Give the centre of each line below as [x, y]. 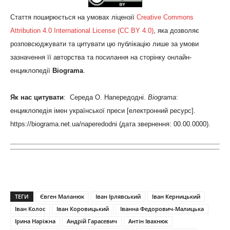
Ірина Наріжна [35, 221]
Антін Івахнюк [148, 221]
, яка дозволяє [176, 31]
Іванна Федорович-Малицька [162, 209]
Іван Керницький [176, 197]
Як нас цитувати [37, 98]
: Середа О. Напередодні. [106, 98]
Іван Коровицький [83, 209]
